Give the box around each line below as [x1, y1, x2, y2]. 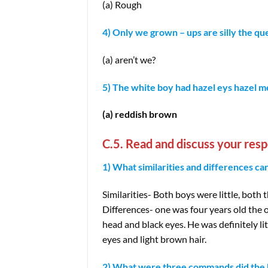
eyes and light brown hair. [102, 233, 206, 245]
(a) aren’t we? [102, 53, 156, 65]
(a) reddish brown [102, 108, 177, 120]
